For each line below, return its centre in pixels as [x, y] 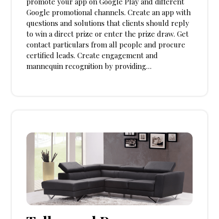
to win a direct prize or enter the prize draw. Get [108, 33]
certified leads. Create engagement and [92, 55]
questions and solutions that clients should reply [108, 23]
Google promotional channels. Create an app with [109, 12]
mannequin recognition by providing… [89, 66]
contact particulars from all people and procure [106, 44]
